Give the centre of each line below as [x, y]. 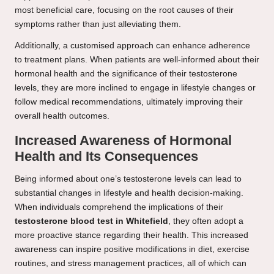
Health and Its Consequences [106, 157]
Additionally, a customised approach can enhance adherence [132, 46]
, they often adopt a [206, 221]
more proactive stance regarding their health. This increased [131, 235]
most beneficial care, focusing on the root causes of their [124, 10]
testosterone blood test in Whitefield [91, 221]
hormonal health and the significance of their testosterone [126, 74]
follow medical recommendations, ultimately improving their [129, 102]
